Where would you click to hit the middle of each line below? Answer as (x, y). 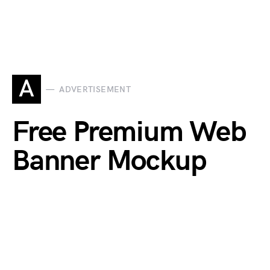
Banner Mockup (109, 161)
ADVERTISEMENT (95, 89)
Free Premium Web (129, 132)
